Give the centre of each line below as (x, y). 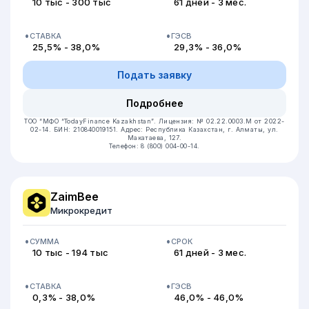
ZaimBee (74, 197)
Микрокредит (81, 210)
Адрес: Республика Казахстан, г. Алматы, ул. (200, 129)
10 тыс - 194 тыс (71, 252)
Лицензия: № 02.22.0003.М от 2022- (221, 121)
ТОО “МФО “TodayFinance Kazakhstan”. (91, 121)
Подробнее (154, 103)
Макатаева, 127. (154, 138)
